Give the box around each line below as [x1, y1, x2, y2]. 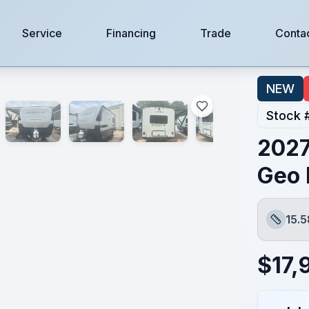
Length [265, 219, 301, 234]
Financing [106, 26, 156, 40]
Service [21, 26, 62, 40]
